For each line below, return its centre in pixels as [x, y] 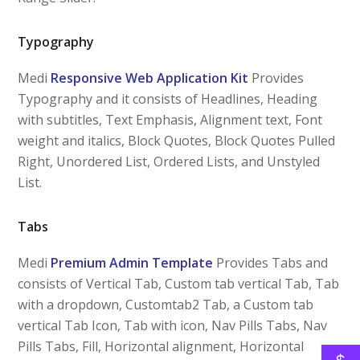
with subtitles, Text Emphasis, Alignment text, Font [170, 119]
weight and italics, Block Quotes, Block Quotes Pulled [177, 140]
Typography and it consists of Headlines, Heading [168, 98]
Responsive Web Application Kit [150, 78]
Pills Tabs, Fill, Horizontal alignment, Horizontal [161, 346]
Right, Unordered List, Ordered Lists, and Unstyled [169, 161]
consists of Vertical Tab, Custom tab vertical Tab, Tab [179, 283]
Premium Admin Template [131, 262]
